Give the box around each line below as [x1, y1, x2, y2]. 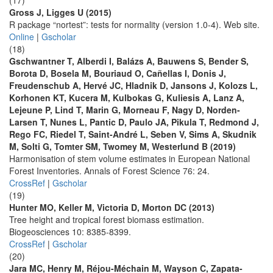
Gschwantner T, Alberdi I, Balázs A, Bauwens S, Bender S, [9, 55, 249, 67]
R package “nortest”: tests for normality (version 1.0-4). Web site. [9, 18, 260, 30]
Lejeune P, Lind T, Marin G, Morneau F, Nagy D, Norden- [9, 104, 240, 116]
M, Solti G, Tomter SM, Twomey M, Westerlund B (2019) [9, 140, 236, 152]
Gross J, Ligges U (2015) [9, 6, 112, 18]
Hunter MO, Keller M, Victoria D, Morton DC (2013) [9, 201, 214, 213]
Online [9, 30, 34, 43]
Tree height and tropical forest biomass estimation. [9, 213, 204, 225]
